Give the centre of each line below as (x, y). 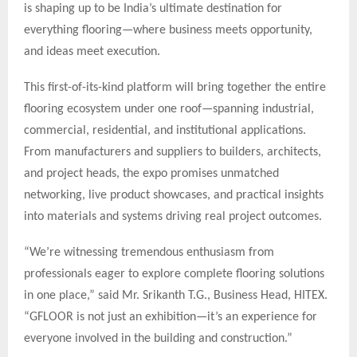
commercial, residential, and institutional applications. (165, 131)
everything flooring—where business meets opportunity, (168, 31)
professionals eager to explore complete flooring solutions (174, 275)
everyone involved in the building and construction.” (158, 339)
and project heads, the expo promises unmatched (151, 174)
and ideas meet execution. (92, 52)
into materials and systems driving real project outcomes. (173, 217)
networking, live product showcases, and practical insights (174, 196)
